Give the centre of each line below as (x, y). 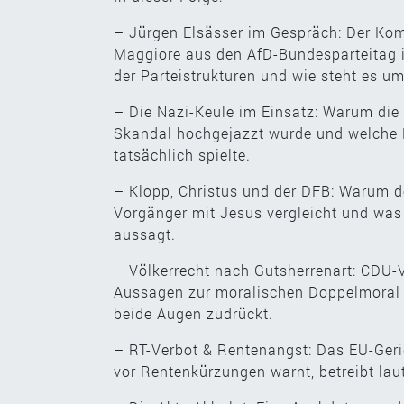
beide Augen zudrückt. (193, 313)
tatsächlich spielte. (182, 154)
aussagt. (145, 234)
